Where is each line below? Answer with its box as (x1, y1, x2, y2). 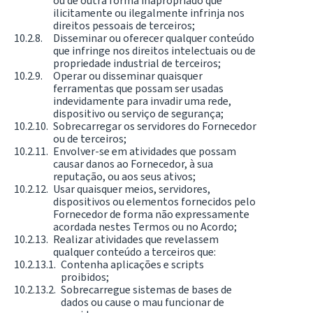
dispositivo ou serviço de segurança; (53, 106, 224, 122)
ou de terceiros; (53, 131, 126, 147)
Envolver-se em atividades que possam (53, 144, 236, 159)
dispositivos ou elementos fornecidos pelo (53, 194, 256, 210)
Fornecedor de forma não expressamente (53, 207, 249, 222)
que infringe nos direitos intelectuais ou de (53, 43, 256, 59)
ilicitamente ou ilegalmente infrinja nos (53, 6, 245, 21)
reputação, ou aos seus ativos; (53, 169, 196, 184)
